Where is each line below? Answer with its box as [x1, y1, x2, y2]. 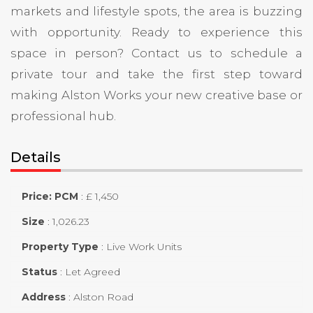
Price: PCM [22, 189, 78, 203]
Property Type [22, 240, 99, 253]
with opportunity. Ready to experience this [10, 24, 303, 39]
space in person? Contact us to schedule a [10, 45, 303, 60]
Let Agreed [65, 265, 120, 278]
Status [22, 265, 57, 278]
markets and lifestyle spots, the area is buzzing [10, 3, 303, 18]
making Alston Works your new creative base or [10, 87, 303, 102]
